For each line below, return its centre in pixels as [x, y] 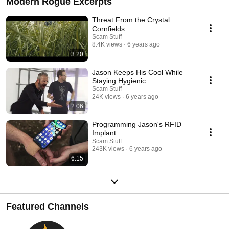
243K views [108, 148]
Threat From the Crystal [131, 20]
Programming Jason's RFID [137, 124]
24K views [106, 96]
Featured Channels [48, 206]
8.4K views [107, 44]
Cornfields [108, 28]
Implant [104, 133]
